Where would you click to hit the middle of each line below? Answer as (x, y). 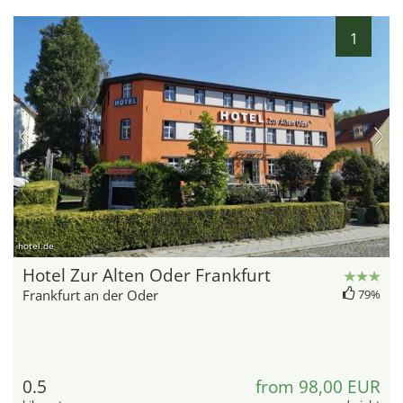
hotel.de (36, 245)
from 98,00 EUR (318, 386)
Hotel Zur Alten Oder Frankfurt (147, 275)
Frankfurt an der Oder (90, 295)
